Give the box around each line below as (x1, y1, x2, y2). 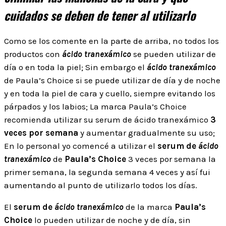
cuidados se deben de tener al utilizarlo (4, 6, 196, 24)
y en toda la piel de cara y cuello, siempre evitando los (4, 88, 215, 98)
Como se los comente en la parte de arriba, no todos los (4, 35, 219, 46)
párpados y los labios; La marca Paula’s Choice (4, 101, 187, 111)
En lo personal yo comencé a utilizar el (4, 140, 157, 151)
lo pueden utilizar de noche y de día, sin (32, 214, 191, 225)
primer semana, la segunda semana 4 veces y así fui (4, 166, 210, 177)
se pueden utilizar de (131, 48, 216, 59)
